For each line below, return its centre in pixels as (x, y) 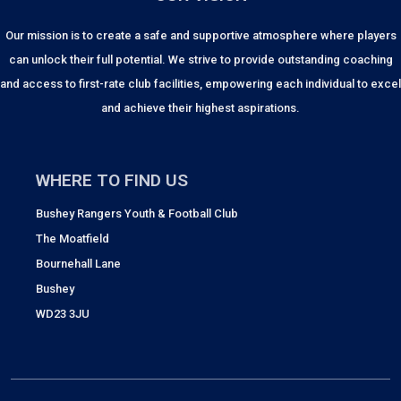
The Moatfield (73, 239)
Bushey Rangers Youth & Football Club (137, 214)
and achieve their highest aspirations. (200, 108)
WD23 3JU (63, 314)
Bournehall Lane (78, 264)
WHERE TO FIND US (112, 181)
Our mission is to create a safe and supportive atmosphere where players (200, 36)
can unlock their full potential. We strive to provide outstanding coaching (200, 60)
